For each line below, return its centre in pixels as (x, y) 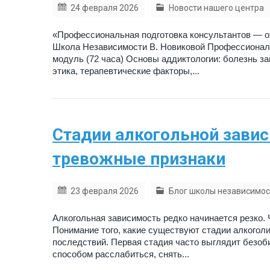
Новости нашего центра (216, 8)
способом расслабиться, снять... (121, 254)
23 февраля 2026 (105, 191)
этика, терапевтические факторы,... (126, 71)
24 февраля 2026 (105, 8)
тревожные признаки (139, 159)
